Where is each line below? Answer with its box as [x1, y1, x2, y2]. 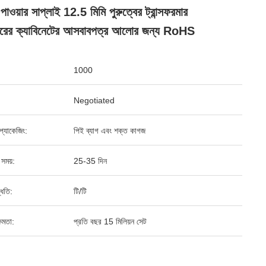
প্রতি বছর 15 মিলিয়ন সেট [74, 217, 147, 226]
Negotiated [74, 96, 115, 105]
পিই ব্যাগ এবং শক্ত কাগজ [74, 126, 145, 135]
